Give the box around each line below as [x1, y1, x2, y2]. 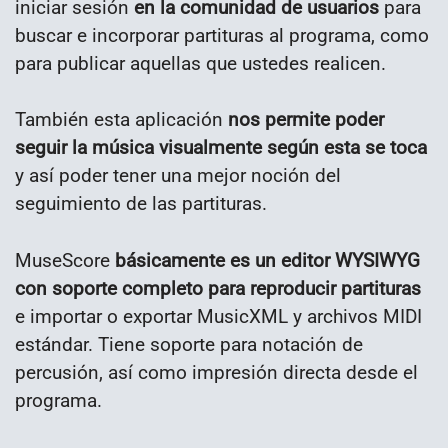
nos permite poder [228, 108, 384, 132]
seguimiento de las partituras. [15, 192, 267, 216]
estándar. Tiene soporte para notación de [15, 333, 363, 357]
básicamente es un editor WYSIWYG [110, 249, 420, 273]
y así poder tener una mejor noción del [15, 164, 341, 188]
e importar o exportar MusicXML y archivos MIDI [15, 305, 422, 329]
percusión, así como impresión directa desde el [15, 361, 418, 385]
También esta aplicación [15, 108, 228, 132]
